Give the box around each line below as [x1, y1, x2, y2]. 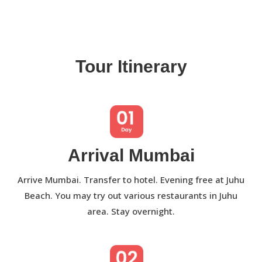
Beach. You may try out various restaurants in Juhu [25, 189, 237, 201]
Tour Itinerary [75, 57, 187, 76]
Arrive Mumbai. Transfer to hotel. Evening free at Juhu [18, 173, 244, 185]
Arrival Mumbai [67, 145, 195, 165]
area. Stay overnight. [87, 205, 175, 217]
